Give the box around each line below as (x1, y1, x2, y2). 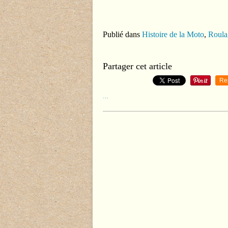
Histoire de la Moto (142, 30, 204, 39)
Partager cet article (103, 61, 172, 71)
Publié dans (103, 30, 140, 39)
